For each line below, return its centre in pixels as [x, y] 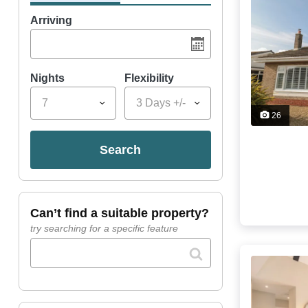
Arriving [51, 21]
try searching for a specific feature [104, 229]
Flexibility [150, 78]
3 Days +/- [161, 103]
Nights [47, 78]
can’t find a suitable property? [124, 213]
